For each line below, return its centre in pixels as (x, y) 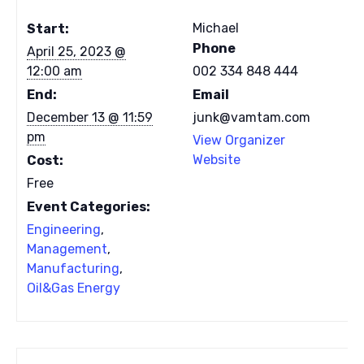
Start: (48, 29)
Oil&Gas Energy (74, 288)
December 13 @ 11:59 (90, 118)
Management (67, 249)
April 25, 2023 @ (77, 52)
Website (217, 160)
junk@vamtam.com (252, 118)
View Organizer (239, 141)
